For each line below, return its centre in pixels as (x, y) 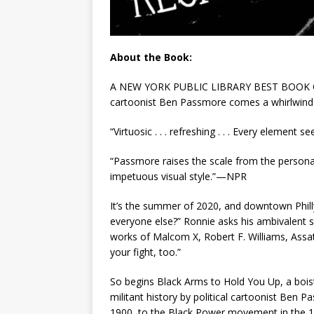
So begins (134, 281)
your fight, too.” (145, 252)
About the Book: (151, 57)
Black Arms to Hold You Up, (221, 281)
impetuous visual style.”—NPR (178, 176)
